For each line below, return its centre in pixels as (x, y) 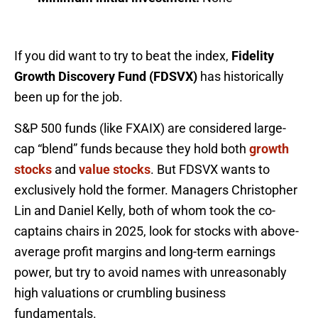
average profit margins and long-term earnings (145, 251)
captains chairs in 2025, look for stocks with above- (157, 231)
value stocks (115, 169)
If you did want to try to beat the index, (123, 55)
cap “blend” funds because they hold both (132, 148)
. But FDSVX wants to (210, 169)
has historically (241, 76)
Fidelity (253, 55)
